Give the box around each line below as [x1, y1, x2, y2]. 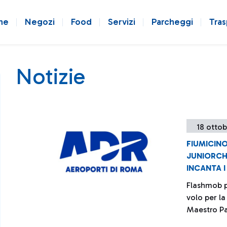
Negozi [25, 16, 55, 27]
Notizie [16, 63, 85, 90]
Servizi [108, 16, 135, 27]
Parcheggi [152, 16, 193, 27]
